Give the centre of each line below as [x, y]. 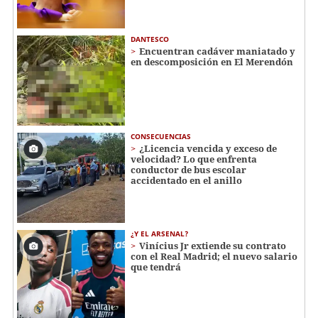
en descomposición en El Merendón [212, 62]
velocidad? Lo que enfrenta [194, 159]
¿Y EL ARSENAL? [159, 233]
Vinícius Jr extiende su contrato [213, 245]
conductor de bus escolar [188, 170]
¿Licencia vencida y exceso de [208, 149]
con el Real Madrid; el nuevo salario [214, 256]
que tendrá [156, 267]
